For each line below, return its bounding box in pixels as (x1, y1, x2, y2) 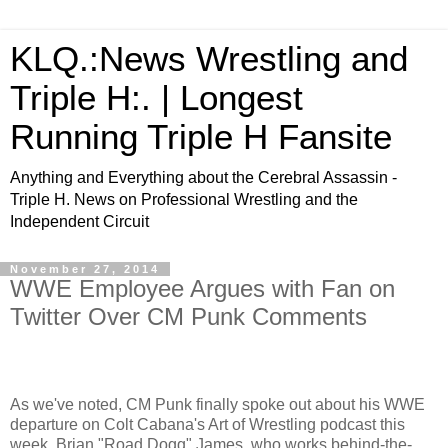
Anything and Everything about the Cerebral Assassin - (10, 169, 397, 186)
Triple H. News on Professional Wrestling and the (10, 191, 358, 208)
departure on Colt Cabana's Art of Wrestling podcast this (10, 415, 405, 433)
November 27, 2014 (10, 263, 160, 275)
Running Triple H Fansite (10, 118, 392, 156)
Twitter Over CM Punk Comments (10, 303, 367, 330)
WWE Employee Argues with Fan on (10, 275, 395, 302)
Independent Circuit (10, 213, 149, 230)
